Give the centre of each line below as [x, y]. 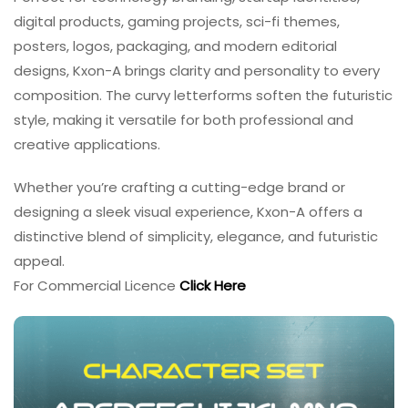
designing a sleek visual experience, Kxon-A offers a [188, 212]
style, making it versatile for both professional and [184, 120]
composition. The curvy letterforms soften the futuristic [203, 96]
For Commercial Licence [97, 286]
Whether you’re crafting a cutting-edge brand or [179, 188]
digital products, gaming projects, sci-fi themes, [177, 22]
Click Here [213, 286]
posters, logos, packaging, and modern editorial [175, 46]
